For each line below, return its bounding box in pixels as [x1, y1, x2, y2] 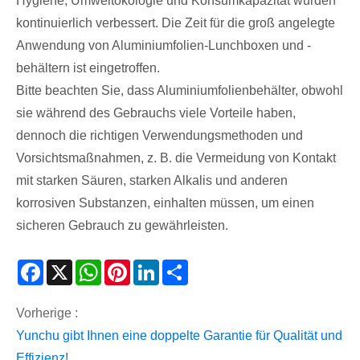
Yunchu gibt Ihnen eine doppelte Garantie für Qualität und [16, 328, 342, 342]
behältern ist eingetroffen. [16, 61, 160, 76]
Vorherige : [16, 305, 78, 320]
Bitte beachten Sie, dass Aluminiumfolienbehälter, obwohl [16, 84, 343, 98]
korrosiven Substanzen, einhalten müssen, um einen [16, 196, 314, 211]
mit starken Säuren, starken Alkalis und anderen [16, 174, 288, 188]
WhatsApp [101, 264, 161, 278]
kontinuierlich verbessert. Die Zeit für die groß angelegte [16, 16, 335, 31]
